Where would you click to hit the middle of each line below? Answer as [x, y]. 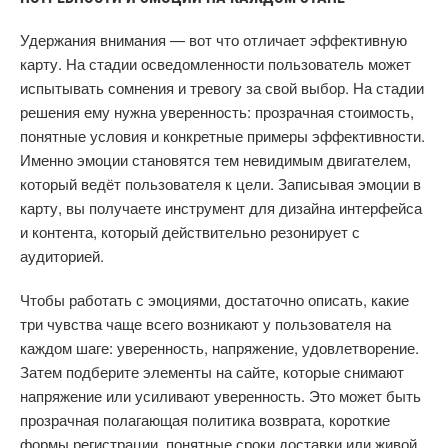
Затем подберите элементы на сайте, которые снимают [212, 371]
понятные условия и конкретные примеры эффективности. [222, 135]
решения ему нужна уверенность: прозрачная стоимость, [217, 111]
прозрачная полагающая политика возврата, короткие [205, 419]
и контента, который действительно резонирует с [190, 231]
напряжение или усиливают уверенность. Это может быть [220, 395]
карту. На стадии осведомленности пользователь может [215, 63]
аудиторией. [62, 255]
